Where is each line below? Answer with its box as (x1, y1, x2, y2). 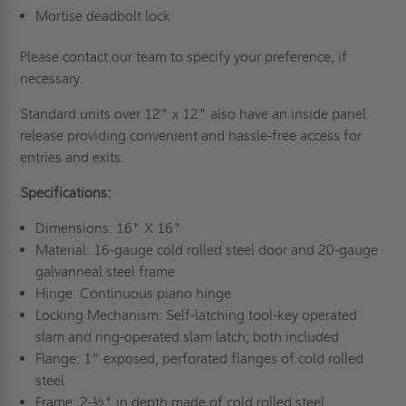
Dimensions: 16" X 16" (34, 218, 185, 237)
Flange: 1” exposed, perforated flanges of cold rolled (34, 349, 363, 367)
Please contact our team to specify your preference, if (20, 47, 348, 65)
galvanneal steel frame (34, 262, 175, 280)
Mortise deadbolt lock (34, 6, 174, 24)
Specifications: (20, 183, 111, 201)
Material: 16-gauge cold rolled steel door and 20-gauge (34, 240, 378, 258)
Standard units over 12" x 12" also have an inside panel (20, 104, 367, 122)
